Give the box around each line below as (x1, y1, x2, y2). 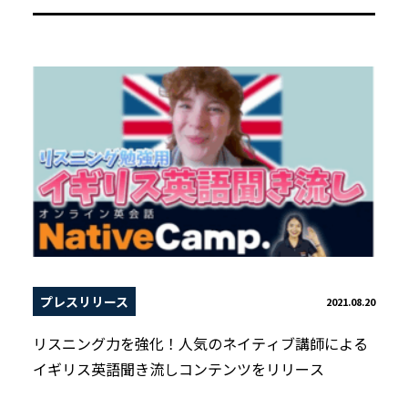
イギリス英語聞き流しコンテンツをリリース (33, 358, 324, 381)
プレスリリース (40, 292, 128, 311)
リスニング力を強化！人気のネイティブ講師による (33, 332, 368, 355)
